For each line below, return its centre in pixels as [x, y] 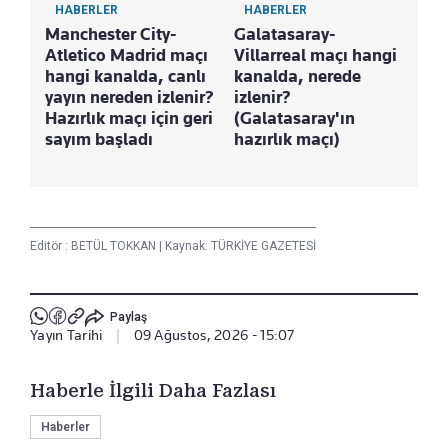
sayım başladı [99, 138]
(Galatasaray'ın [294, 117]
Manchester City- [111, 33]
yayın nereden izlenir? [129, 96]
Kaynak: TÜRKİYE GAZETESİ [239, 245]
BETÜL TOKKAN [115, 245]
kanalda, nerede [297, 75]
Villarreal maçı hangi [315, 54]
